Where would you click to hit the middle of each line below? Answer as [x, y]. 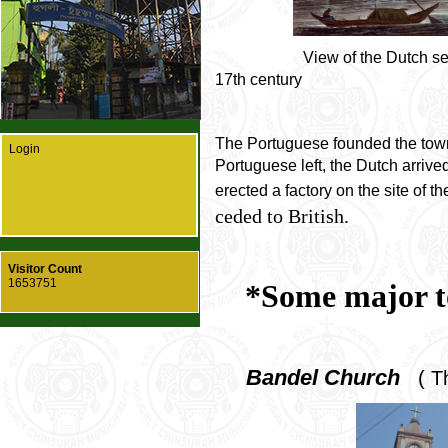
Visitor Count [45, 268]
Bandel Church [320, 378]
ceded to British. [282, 215]
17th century [258, 78]
